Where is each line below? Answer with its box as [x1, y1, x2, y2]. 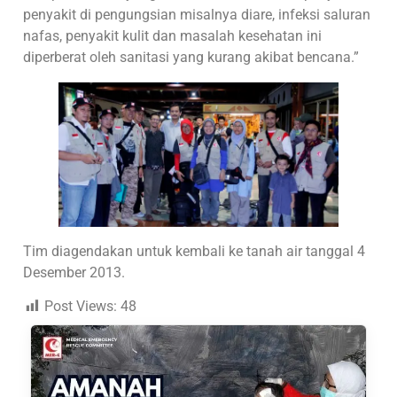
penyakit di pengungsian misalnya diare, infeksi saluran [23, 6, 371, 24]
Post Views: [44, 297, 118, 315]
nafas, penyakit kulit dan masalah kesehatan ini [23, 27, 323, 45]
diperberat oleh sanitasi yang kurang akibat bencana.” [23, 49, 360, 66]
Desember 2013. [23, 263, 126, 281]
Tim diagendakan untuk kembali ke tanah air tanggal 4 [23, 242, 366, 260]
